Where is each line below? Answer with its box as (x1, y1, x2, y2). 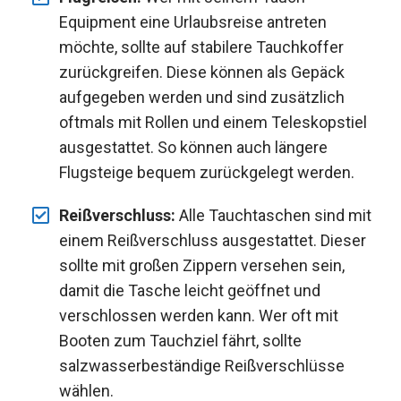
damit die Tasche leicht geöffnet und (59, 280, 320, 300)
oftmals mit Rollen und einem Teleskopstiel (59, 112, 367, 132)
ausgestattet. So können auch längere (59, 137, 328, 157)
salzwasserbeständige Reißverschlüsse (59, 355, 345, 375)
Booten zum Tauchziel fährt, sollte (59, 330, 302, 350)
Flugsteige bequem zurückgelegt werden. (59, 162, 354, 182)
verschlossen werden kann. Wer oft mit (59, 305, 338, 325)
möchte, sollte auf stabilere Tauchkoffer (59, 37, 344, 56)
